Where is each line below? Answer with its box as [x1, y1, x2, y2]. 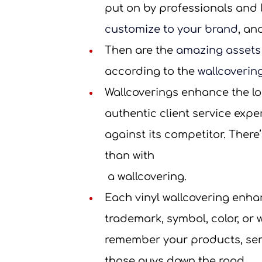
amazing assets [175, 44, 261, 56]
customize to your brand [104, 23, 238, 35]
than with [104, 149, 154, 161]
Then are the [104, 44, 176, 56]
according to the [104, 65, 198, 77]
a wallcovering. [107, 170, 187, 182]
